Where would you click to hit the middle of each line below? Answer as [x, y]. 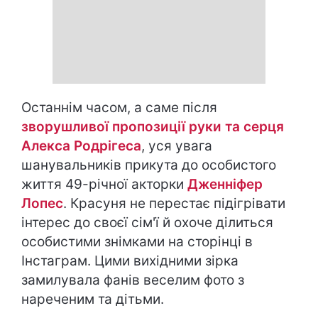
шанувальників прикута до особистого [149, 165]
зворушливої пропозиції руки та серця [153, 127]
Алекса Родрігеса [81, 146]
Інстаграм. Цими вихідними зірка [130, 261]
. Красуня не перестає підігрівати [174, 203]
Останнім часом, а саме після [119, 108]
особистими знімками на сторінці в [137, 242]
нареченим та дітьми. [94, 299]
